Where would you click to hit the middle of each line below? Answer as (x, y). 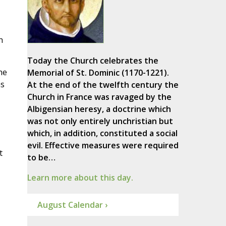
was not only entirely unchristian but (100, 121)
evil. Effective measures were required (103, 146)
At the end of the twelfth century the (103, 85)
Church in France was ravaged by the (99, 97)
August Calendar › (72, 205)
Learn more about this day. (80, 178)
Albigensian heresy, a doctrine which (99, 109)
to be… (41, 158)
